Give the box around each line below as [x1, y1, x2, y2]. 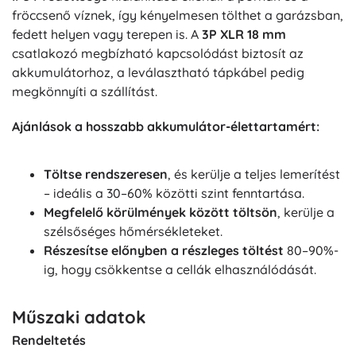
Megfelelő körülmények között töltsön [44, 204, 277, 221]
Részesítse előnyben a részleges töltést [44, 242, 284, 259]
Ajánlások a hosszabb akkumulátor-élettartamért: [12, 118, 319, 135]
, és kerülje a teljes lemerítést [168, 166, 340, 183]
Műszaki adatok [12, 306, 146, 329]
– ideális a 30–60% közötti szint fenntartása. [44, 185, 304, 202]
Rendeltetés [12, 332, 86, 349]
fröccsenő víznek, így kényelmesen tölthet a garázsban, [12, 7, 343, 24]
